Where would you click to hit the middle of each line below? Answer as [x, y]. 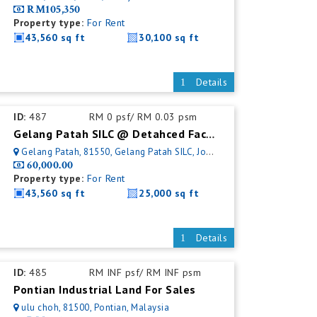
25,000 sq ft [169, 193]
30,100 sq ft [169, 38]
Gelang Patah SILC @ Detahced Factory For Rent [211, 135]
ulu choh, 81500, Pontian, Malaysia [96, 307]
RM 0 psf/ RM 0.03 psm [143, 117]
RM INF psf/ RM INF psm [145, 272]
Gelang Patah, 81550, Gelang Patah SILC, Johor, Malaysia [114, 152]
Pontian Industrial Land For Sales [105, 289]
